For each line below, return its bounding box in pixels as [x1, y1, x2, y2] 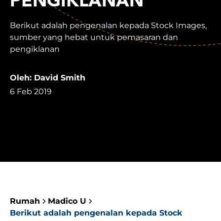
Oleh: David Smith [10, 73, 85, 82]
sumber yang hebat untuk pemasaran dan [10, 33, 178, 42]
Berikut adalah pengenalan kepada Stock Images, [10, 21, 207, 30]
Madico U [48, 196, 86, 206]
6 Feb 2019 [10, 87, 52, 96]
